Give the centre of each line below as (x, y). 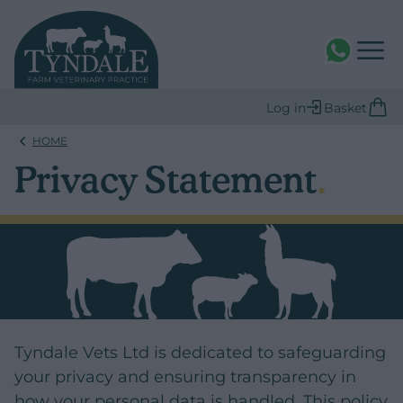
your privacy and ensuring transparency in (185, 376)
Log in (286, 108)
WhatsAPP (362, 45)
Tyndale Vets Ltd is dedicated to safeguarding (200, 352)
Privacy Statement (166, 180)
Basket (345, 108)
